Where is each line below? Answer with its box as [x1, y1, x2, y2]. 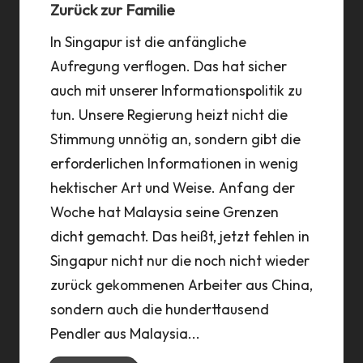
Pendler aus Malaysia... [49, 323, 200, 343]
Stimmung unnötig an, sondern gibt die [49, 129, 301, 148]
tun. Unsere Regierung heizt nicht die [49, 105, 288, 124]
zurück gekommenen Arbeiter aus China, [49, 275, 313, 294]
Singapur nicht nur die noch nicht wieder [49, 250, 310, 270]
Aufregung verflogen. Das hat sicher [49, 56, 287, 75]
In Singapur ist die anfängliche [49, 32, 246, 51]
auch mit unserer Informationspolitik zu [49, 80, 302, 100]
